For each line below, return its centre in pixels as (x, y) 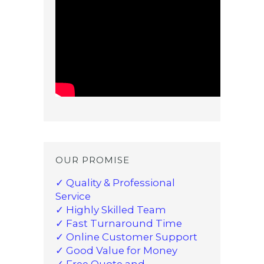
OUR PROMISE (93, 160)
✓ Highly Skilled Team (111, 209)
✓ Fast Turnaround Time (119, 223)
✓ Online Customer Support (126, 237)
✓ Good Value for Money (116, 250)
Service (73, 196)
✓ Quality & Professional (115, 182)
